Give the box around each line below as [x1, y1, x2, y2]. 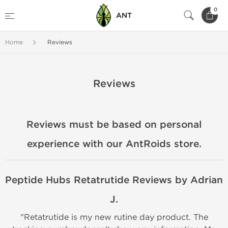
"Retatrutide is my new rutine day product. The [20, 212, 208, 222]
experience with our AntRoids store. [26, 138, 202, 150]
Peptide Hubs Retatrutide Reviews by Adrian [5, 175, 223, 186]
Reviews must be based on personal [26, 119, 202, 130]
